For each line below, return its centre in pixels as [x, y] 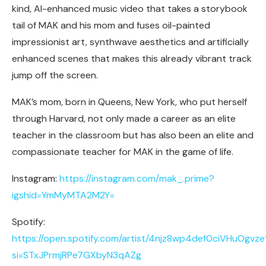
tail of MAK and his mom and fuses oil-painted [111, 25]
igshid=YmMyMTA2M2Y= [63, 195]
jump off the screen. [55, 75]
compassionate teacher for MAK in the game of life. [123, 152]
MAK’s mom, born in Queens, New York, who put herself [129, 102]
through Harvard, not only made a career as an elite [124, 118]
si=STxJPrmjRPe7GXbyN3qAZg [77, 255]
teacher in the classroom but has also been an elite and [133, 135]
